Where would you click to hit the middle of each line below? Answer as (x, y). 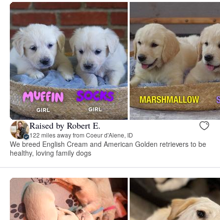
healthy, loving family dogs (51, 152)
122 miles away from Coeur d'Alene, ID (81, 135)
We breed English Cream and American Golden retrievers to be (108, 144)
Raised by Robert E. (65, 125)
